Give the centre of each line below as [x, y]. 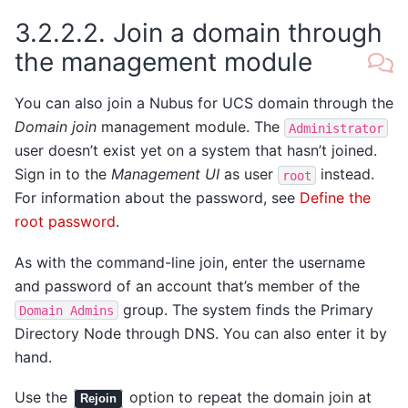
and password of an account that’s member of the [187, 286]
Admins [92, 310]
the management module [163, 61]
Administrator [336, 128]
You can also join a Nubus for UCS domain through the [204, 103]
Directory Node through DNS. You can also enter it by [201, 333]
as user [249, 174]
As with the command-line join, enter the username [190, 262]
